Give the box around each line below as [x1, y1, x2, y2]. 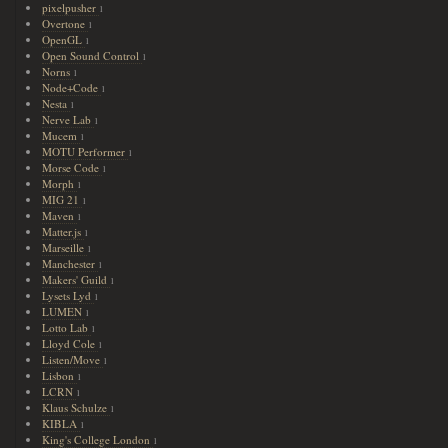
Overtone [42, 16, 89, 31]
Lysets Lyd [42, 288, 95, 303]
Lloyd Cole [42, 336, 99, 351]
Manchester [42, 256, 99, 271]
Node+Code [42, 80, 102, 95]
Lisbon [42, 368, 78, 383]
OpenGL [42, 32, 86, 47]
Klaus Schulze [42, 400, 111, 415]
